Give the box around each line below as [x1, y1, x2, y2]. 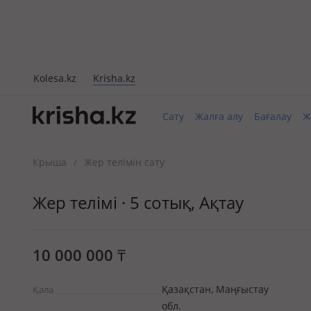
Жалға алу [195, 110, 243, 123]
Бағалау [254, 110, 292, 123]
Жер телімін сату [84, 155, 165, 169]
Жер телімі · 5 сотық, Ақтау [33, 191, 244, 214]
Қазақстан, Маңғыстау [162, 283, 269, 296]
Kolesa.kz [33, 71, 76, 85]
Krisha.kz [93, 71, 135, 85]
